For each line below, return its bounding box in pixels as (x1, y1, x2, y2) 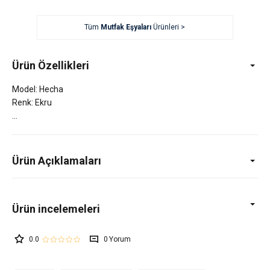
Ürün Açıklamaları (12, 154, 101, 167)
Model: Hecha (12, 84, 63, 94)
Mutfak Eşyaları (101, 23, 152, 31)
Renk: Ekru (12, 97, 52, 107)
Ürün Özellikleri (12, 58, 89, 72)
